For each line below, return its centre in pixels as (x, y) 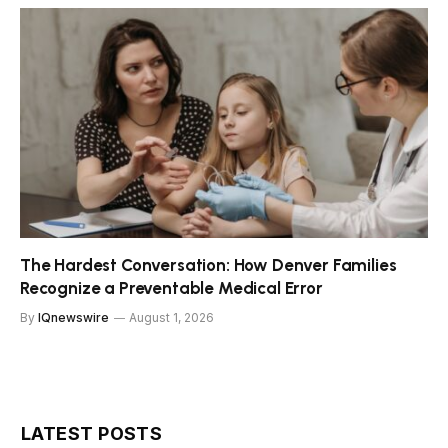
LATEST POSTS (92, 433)
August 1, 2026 (171, 317)
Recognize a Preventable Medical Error (171, 287)
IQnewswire (73, 317)
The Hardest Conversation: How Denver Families (208, 264)
